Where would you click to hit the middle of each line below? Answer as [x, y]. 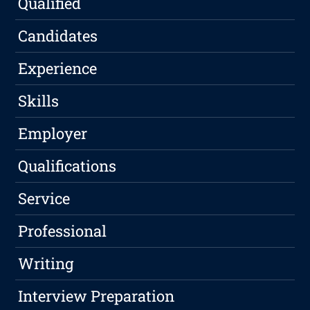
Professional [63, 231]
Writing [46, 264]
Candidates [58, 36]
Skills [39, 101]
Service [44, 199]
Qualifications [67, 166]
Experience [58, 69]
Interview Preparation [97, 296]
